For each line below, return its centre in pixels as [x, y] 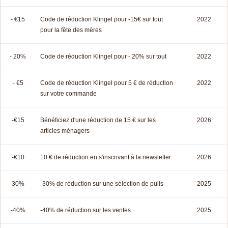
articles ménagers [65, 131]
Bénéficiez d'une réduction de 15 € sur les [98, 120]
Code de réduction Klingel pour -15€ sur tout [102, 19]
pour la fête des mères [71, 30]
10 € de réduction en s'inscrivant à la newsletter [106, 157]
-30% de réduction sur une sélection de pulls [102, 183]
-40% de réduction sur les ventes [85, 210]
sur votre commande [68, 93]
